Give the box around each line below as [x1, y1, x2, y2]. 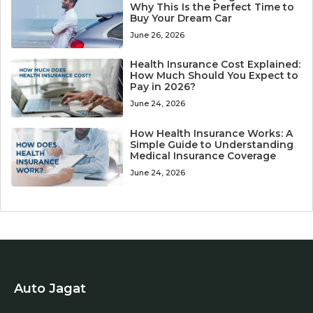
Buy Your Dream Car [130, 11, 233, 24]
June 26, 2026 [130, 29, 185, 40]
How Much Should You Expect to [130, 69, 299, 82]
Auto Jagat [14, 281, 86, 297]
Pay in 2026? [130, 80, 196, 94]
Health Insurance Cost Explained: [130, 58, 301, 71]
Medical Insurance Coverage [130, 150, 277, 163]
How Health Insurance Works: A [130, 127, 293, 140]
